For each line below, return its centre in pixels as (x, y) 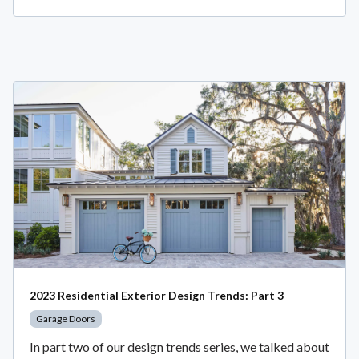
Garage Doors (66, 319)
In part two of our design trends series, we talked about (179, 347)
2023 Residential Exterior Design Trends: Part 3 (157, 296)
